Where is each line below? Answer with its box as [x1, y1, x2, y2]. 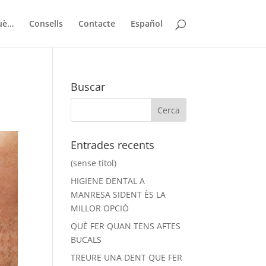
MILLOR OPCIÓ [71, 202, 129, 214]
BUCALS [71, 234, 102, 245]
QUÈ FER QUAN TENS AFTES [71, 220, 181, 232]
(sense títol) [71, 157, 117, 169]
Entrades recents [71, 138, 155, 152]
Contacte [78, 18, 115, 29]
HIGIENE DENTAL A [71, 175, 145, 186]
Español [130, 18, 163, 29]
